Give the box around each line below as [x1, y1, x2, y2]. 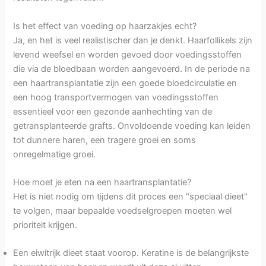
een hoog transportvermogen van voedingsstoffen [13, 91, 219, 103]
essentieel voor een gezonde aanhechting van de [13, 106, 213, 117]
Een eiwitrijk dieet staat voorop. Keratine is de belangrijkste [13, 248, 249, 259]
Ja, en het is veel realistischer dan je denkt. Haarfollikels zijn [13, 34, 253, 46]
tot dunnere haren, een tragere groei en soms [13, 134, 197, 145]
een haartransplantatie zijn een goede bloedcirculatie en [13, 77, 237, 88]
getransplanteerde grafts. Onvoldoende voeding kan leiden [13, 120, 251, 131]
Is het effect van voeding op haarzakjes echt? [13, 20, 197, 31]
